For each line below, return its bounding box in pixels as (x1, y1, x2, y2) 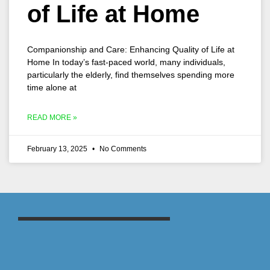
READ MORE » (27, 113, 77, 122)
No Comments (98, 145, 146, 153)
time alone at (27, 83, 77, 92)
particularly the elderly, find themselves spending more (27, 70, 234, 80)
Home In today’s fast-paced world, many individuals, (27, 57, 225, 67)
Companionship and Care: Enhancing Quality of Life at (27, 45, 234, 54)
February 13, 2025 (27, 145, 89, 153)
